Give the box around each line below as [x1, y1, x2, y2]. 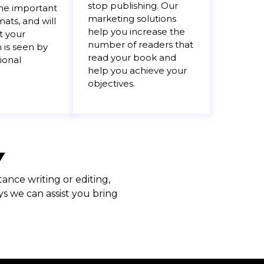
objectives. [88, 78, 135, 90]
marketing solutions [88, 13, 176, 25]
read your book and [88, 52, 176, 64]
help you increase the [88, 26, 185, 38]
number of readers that [88, 39, 193, 51]
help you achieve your [88, 65, 187, 77]
